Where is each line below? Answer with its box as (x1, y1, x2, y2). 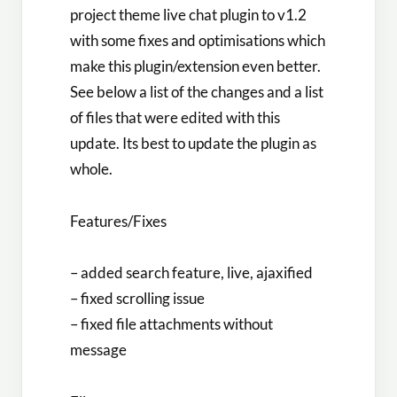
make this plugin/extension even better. (70, 57, 321, 75)
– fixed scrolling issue (70, 289, 205, 308)
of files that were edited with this (70, 108, 280, 127)
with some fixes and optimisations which (70, 31, 325, 50)
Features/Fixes (70, 211, 167, 230)
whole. (70, 160, 113, 178)
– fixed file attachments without (70, 315, 273, 334)
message (70, 340, 127, 360)
